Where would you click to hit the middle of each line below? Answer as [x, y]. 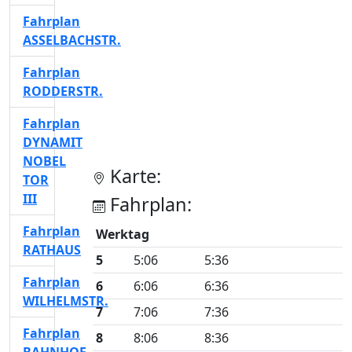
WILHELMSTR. [66, 301]
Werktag [123, 234]
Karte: [133, 176]
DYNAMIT [53, 142]
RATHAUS [52, 250]
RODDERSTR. [63, 91]
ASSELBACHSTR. [72, 40]
